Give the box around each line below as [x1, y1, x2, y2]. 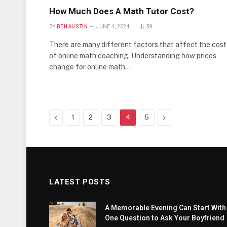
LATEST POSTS [49, 177, 110, 187]
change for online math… [49, 63, 131, 71]
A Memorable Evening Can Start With [105, 204, 226, 212]
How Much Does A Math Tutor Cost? [49, 6, 194, 17]
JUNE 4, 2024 [96, 24, 130, 30]
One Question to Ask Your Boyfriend [105, 214, 224, 222]
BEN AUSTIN [56, 24, 88, 30]
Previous [57, 113, 85, 122]
